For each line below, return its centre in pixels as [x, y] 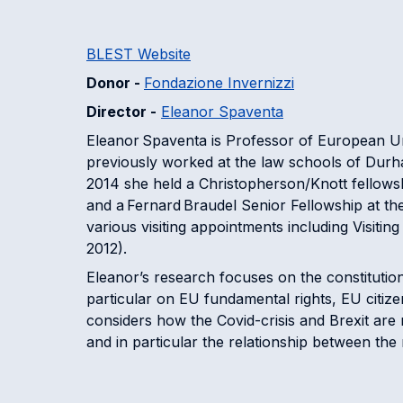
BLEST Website [139, 54]
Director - [121, 112]
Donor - [115, 83]
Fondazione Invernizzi [219, 83]
